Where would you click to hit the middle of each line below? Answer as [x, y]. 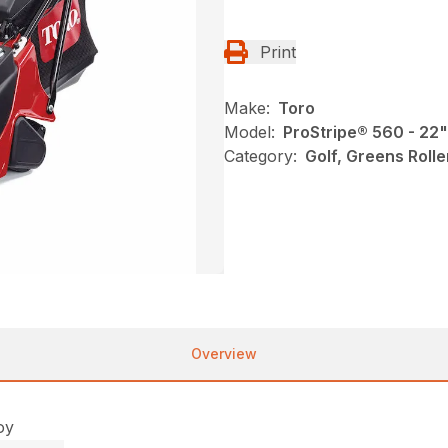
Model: [249, 132]
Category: [260, 156]
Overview [224, 354]
